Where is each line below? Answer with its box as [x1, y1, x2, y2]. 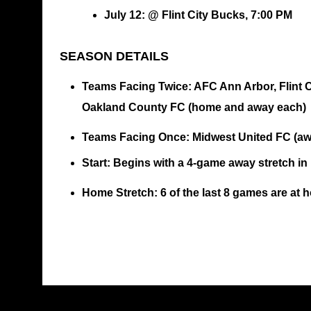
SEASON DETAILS [59, 49, 172, 64]
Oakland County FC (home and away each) [81, 101, 306, 114]
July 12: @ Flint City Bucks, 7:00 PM [103, 9, 292, 22]
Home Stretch [81, 186, 154, 199]
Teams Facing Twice [81, 81, 188, 93]
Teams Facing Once [81, 131, 186, 144]
